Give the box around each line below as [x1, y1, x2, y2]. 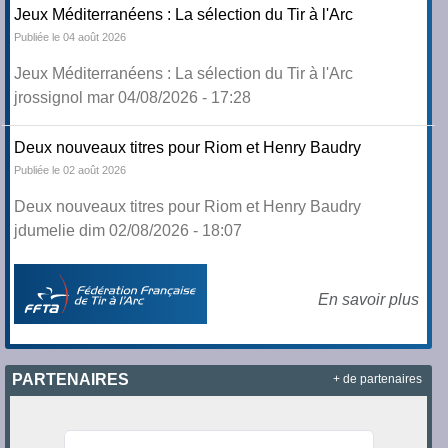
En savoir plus [317, 291, 419, 309]
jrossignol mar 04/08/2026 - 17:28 [14, 89, 252, 107]
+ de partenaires [332, 372, 422, 385]
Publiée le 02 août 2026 [14, 164, 127, 177]
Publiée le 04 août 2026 [14, 31, 127, 44]
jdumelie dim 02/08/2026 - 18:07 [14, 222, 243, 240]
